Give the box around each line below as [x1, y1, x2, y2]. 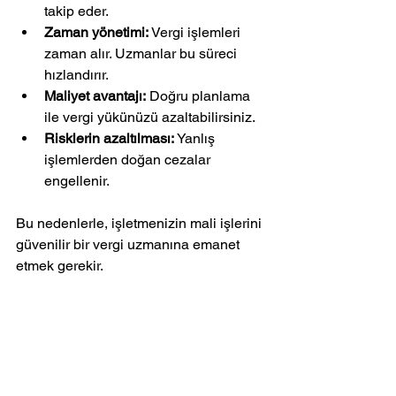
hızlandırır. [44, 66, 109, 83]
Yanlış [174, 130, 218, 147]
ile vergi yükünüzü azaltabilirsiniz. [44, 109, 255, 126]
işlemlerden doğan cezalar [44, 151, 214, 168]
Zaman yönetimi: [44, 24, 148, 41]
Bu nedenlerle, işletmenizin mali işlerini [16, 215, 265, 232]
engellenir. [44, 172, 110, 189]
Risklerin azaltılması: [44, 130, 174, 147]
